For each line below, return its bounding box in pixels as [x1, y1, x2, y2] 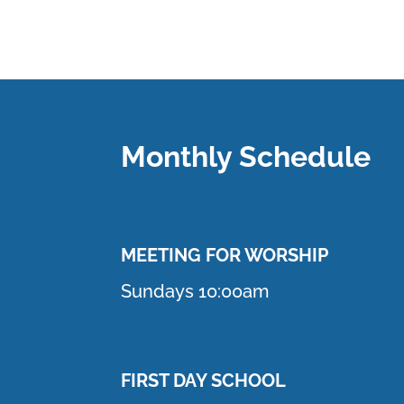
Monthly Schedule [121, 139, 372, 173]
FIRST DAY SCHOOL [121, 369, 287, 391]
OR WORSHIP [216, 243, 329, 266]
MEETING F [121, 243, 216, 266]
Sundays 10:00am [121, 280, 270, 302]
